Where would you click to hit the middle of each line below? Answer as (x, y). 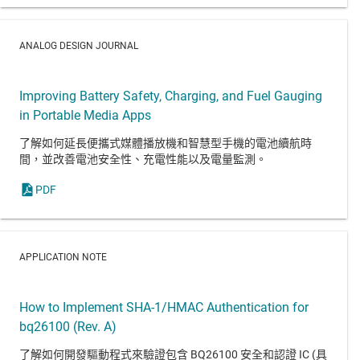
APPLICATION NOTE (63, 257)
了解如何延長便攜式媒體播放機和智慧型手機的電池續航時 (166, 143)
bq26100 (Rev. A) (68, 326)
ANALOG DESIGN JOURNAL (79, 46)
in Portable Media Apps (85, 115)
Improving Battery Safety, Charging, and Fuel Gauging (171, 96)
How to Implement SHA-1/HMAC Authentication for (164, 307)
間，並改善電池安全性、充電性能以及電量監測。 (143, 159)
